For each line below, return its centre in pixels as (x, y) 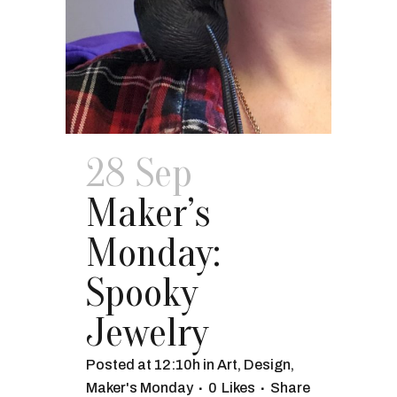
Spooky (142, 293)
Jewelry (147, 333)
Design (267, 365)
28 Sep (139, 174)
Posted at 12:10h (143, 365)
